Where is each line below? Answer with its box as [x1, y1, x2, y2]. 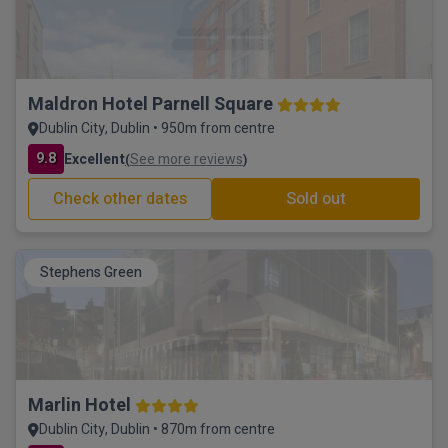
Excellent [64, 148, 125, 170]
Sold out [286, 187, 346, 211]
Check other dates [53, 187, 187, 211]
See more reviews [130, 148, 243, 170]
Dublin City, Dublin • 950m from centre [39, 118, 275, 139]
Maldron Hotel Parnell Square [28, 91, 273, 118]
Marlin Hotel [28, 392, 131, 419]
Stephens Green [40, 262, 142, 283]
